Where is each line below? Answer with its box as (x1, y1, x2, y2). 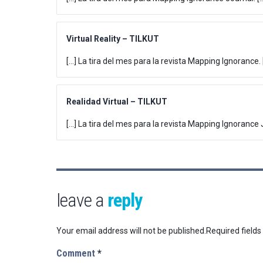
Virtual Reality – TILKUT (66, 34, 159, 44)
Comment (56, 248, 97, 259)
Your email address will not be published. (56, 226, 206, 236)
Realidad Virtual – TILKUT (66, 97, 167, 107)
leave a (56, 189, 107, 212)
